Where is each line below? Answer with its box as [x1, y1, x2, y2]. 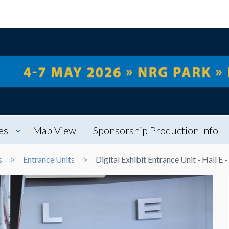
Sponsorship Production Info [93, 124, 218, 137]
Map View [33, 124, 76, 137]
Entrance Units [23, 154, 75, 165]
